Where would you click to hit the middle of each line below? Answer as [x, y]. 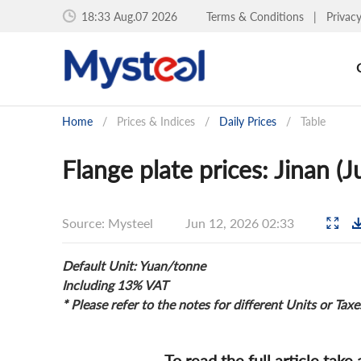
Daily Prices [248, 121]
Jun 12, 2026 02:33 [241, 222]
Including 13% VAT [115, 285]
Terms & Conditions [257, 16]
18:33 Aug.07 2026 [129, 16]
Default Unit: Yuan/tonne [134, 266]
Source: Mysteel [108, 222]
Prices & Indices [156, 121]
